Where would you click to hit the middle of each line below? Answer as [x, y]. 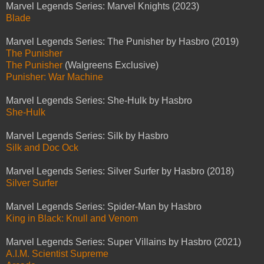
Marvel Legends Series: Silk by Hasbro [87, 136]
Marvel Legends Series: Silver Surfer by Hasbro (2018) [120, 171]
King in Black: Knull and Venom [72, 219]
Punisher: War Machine [55, 77]
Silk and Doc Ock [42, 148]
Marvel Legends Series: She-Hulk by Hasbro [99, 101]
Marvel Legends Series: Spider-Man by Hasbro [104, 207]
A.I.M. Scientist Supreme [57, 254]
